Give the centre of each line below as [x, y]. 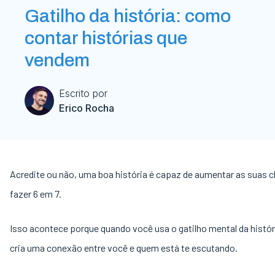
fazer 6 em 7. [37, 194]
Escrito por [83, 93]
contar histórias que [106, 38]
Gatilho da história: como [128, 16]
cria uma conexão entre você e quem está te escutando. [125, 248]
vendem [57, 60]
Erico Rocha [87, 108]
